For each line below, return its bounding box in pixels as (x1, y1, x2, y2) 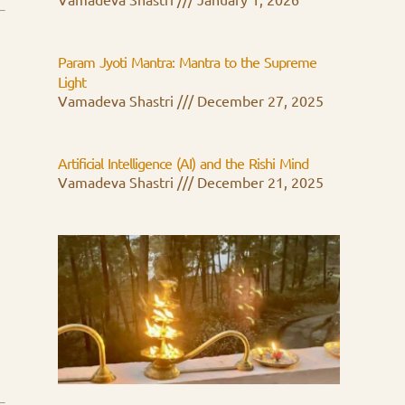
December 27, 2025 (193, 93, 324, 110)
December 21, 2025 (193, 174, 324, 192)
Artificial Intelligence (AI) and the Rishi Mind (58, 155, 308, 173)
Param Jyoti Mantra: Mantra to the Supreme (58, 54, 316, 71)
